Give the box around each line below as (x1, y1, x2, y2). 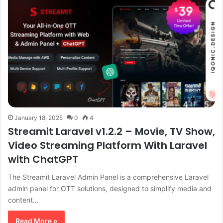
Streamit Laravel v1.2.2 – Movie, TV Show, (8, 124, 215, 139)
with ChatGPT (8, 152, 78, 167)
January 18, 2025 (14, 114, 63, 122)
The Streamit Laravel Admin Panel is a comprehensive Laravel (8, 173, 209, 182)
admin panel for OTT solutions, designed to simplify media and (8, 184, 212, 193)
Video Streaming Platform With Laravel (8, 138, 207, 153)
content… (8, 196, 39, 205)
